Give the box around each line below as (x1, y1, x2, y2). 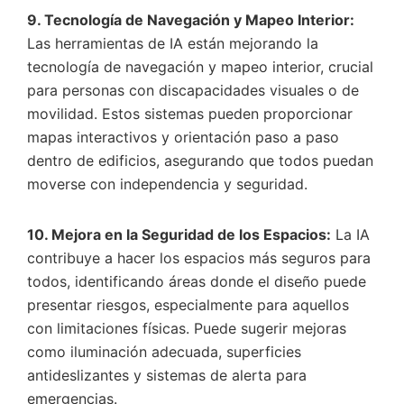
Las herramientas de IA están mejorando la (27, 33, 318, 52)
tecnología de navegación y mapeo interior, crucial (27, 57, 373, 76)
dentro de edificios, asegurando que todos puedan (27, 151, 373, 170)
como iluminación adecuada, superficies (27, 342, 301, 361)
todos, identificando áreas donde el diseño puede (27, 271, 366, 290)
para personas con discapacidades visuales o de (27, 80, 359, 99)
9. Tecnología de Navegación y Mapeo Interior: (27, 10, 354, 29)
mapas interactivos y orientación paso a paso (27, 127, 339, 146)
